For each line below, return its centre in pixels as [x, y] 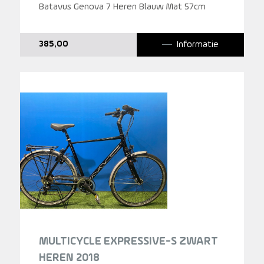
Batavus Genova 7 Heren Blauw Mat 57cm [122, 7]
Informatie [198, 44]
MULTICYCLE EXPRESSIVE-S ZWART [128, 242]
